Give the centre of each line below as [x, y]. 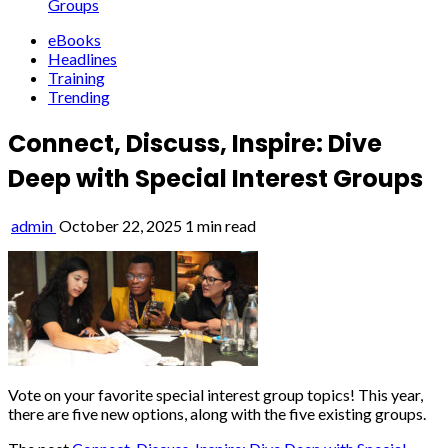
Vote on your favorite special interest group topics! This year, [215, 394]
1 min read [220, 225]
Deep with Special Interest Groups [215, 178]
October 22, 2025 [120, 225]
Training [76, 77]
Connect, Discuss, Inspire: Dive [195, 143]
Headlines [82, 58]
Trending [79, 96]
